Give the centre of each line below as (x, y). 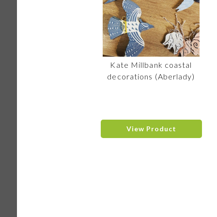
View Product (151, 129)
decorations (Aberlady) (151, 76)
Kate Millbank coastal (151, 65)
